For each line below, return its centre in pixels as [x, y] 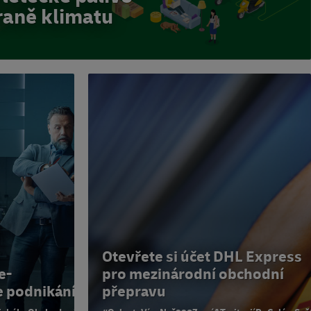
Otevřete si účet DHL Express [202, 257]
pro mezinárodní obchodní [193, 275]
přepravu [134, 292]
